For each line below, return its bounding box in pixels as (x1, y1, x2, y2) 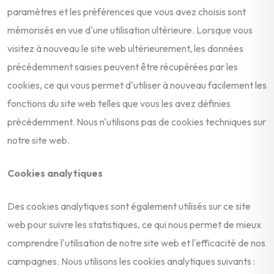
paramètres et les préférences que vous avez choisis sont (7, 5, 246, 18)
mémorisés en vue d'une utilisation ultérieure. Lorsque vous (7, 23, 253, 36)
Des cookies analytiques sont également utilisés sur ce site (7, 199, 251, 212)
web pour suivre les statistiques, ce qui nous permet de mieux (7, 218, 261, 231)
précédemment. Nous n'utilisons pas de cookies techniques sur (7, 115, 266, 128)
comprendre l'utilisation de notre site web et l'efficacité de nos (7, 236, 265, 249)
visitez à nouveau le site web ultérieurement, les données (7, 42, 243, 54)
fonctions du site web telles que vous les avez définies (7, 97, 231, 109)
